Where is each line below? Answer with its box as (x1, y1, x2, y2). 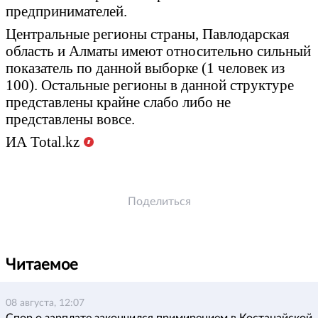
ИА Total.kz (6, 133, 79, 150)
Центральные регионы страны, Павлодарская (6, 25, 290, 43)
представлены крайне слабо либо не (6, 93, 231, 111)
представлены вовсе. (6, 110, 135, 128)
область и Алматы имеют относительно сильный (6, 42, 311, 60)
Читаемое (6, 256, 78, 273)
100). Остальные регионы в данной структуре (6, 76, 294, 94)
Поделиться (127, 195, 191, 207)
